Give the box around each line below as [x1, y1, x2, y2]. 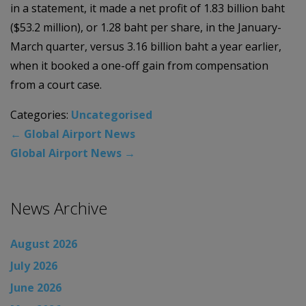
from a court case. [10, 76, 102, 92]
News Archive [10, 196, 107, 219]
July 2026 [10, 258, 57, 273]
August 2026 [10, 236, 77, 251]
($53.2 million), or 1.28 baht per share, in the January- [10, 19, 281, 35]
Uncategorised [71, 107, 152, 122]
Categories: [10, 107, 71, 122]
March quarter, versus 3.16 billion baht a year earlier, [10, 38, 281, 54]
